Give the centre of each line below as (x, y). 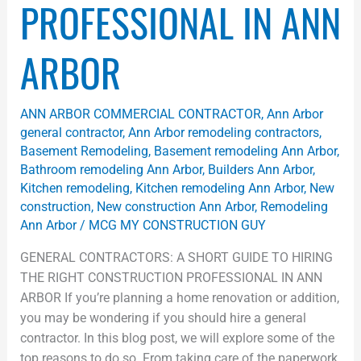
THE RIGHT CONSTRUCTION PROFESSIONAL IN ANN (171, 278)
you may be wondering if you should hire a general (163, 318)
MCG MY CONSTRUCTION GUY (177, 226)
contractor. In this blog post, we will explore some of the (177, 338)
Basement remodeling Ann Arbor (245, 151)
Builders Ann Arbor (260, 170)
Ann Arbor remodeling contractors (223, 133)
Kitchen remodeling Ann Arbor (219, 189)
